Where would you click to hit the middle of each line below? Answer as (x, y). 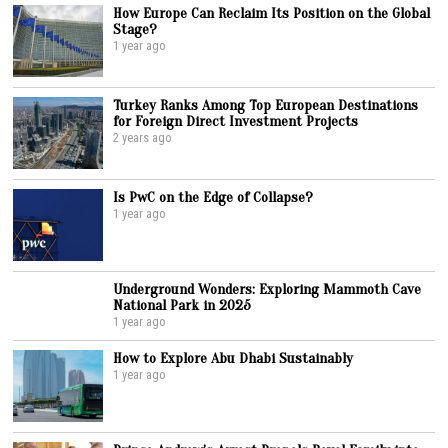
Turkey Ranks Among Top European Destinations (266, 105)
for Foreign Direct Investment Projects (236, 121)
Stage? (135, 29)
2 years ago (143, 138)
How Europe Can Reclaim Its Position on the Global (272, 13)
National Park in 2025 (182, 305)
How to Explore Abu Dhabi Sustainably (233, 358)
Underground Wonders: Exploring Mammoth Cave (267, 289)
